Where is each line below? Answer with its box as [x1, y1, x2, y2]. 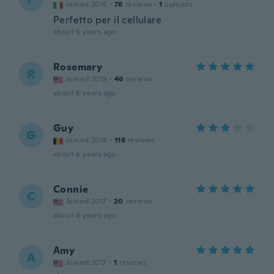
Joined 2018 [65, 135, 108, 145]
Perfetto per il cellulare [53, 13, 161, 26]
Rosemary [53, 61, 103, 73]
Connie [53, 183, 89, 196]
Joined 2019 [65, 74, 108, 84]
